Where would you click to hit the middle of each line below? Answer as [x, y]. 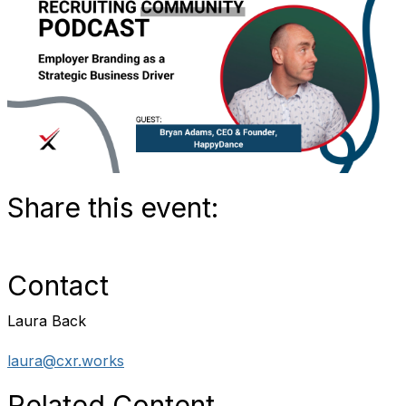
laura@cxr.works [66, 361]
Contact [58, 285]
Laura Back [47, 321]
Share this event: [113, 208]
